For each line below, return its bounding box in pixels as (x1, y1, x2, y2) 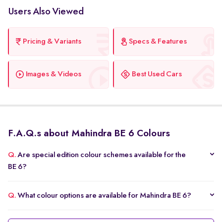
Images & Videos (26, 70, 81, 79)
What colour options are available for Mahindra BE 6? (17, 192, 191, 200)
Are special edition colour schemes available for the (17, 151, 186, 160)
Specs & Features (129, 38, 187, 46)
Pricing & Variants (23, 38, 81, 46)
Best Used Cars (132, 70, 182, 79)
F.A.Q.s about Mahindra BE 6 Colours (8, 129, 170, 139)
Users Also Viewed (8, 7, 84, 17)
